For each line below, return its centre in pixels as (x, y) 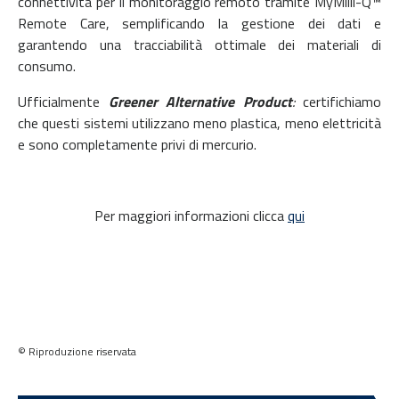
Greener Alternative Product (200, 102)
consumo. (47, 66)
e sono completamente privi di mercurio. (137, 145)
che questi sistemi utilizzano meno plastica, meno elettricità (199, 123)
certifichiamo (338, 102)
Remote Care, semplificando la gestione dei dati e (199, 24)
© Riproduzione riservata (77, 352)
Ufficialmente (63, 102)
